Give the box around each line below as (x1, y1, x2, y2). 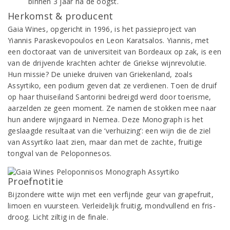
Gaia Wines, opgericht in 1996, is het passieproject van (8, 24, 197, 34)
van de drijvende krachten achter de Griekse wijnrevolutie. (8, 58, 207, 68)
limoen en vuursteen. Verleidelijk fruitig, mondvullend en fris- (8, 201, 216, 210)
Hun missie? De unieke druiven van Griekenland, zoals (8, 69, 193, 79)
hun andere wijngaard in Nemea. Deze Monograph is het (8, 114, 203, 124)
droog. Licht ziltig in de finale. (8, 212, 111, 222)
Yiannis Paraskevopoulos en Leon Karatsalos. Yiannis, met (8, 35, 209, 45)
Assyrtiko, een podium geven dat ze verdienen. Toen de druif (8, 81, 217, 90)
